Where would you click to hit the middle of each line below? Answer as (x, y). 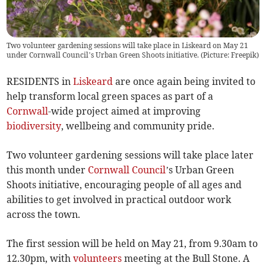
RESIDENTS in (40, 82)
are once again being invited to (184, 82)
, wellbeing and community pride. (138, 126)
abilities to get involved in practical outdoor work (119, 200)
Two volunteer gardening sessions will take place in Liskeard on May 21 (128, 46)
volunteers (98, 259)
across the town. (44, 215)
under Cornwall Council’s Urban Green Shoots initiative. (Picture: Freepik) (133, 55)
